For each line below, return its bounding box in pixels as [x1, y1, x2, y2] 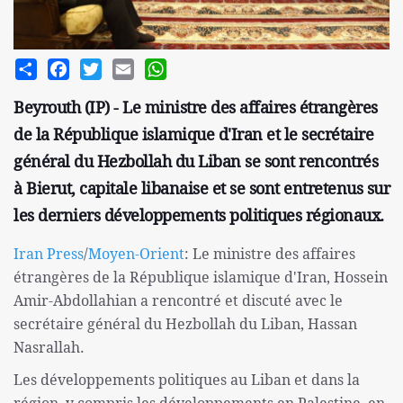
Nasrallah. [13, 337, 85, 358]
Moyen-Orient [88, 244, 184, 264]
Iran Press [13, 244, 84, 264]
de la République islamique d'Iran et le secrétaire [13, 123, 373, 146]
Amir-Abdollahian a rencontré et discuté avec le [13, 291, 343, 311]
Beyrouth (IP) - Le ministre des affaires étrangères [13, 96, 378, 119]
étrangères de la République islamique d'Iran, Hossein [13, 267, 388, 288]
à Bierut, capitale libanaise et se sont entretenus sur [13, 177, 390, 200]
